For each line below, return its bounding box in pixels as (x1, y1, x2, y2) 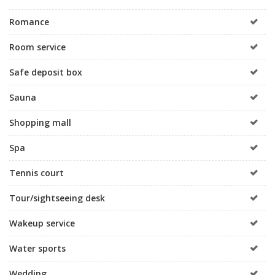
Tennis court (9, 166, 64, 179)
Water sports (9, 242, 66, 254)
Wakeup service (9, 217, 75, 229)
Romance (9, 15, 49, 28)
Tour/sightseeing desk (9, 192, 105, 204)
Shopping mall (9, 116, 71, 128)
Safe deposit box (9, 66, 82, 78)
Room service (9, 41, 66, 53)
